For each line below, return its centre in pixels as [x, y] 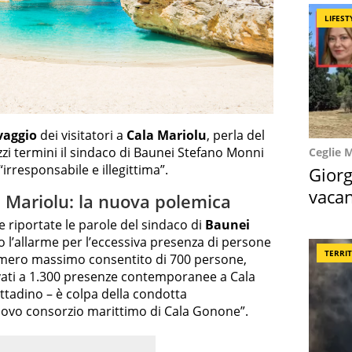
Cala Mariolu [167, 136]
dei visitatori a [82, 136]
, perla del [236, 136]
